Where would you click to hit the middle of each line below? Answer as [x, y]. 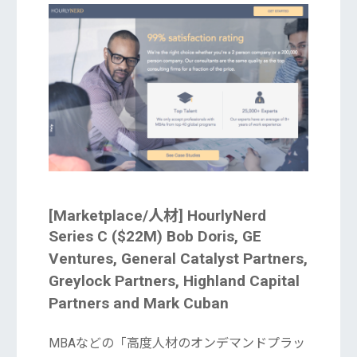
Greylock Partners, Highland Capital [174, 281]
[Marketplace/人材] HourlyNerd [157, 216]
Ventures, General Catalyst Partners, [178, 259]
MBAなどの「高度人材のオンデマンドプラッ [177, 343]
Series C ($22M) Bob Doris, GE [155, 237]
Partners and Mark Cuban [138, 304]
